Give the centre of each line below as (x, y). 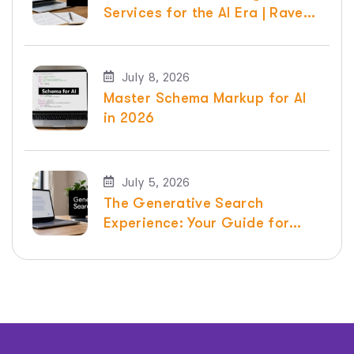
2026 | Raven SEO (164, 242)
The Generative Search (184, 203)
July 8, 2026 (156, 77)
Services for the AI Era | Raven (208, 12)
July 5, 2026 (156, 183)
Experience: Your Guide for (197, 222)
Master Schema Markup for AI (205, 98)
